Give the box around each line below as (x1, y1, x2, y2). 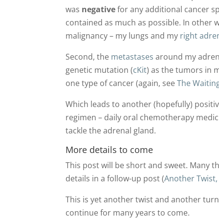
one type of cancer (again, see (66, 77, 177, 88)
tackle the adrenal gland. (66, 125, 158, 136)
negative (82, 3, 116, 15)
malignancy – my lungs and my (66, 30, 180, 41)
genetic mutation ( (66, 64, 133, 75)
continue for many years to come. (66, 207, 190, 218)
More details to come (66, 143, 153, 155)
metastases (111, 51, 154, 62)
